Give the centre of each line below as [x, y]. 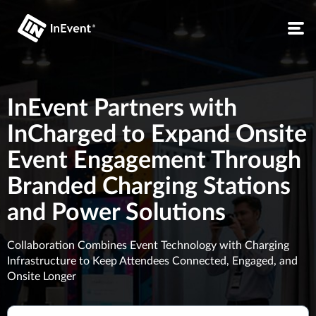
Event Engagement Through [154, 161]
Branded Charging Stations [149, 187]
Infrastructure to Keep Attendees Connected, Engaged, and [152, 261]
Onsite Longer [42, 276]
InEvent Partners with [122, 109]
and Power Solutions [116, 213]
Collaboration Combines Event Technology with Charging [148, 245]
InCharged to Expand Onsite [157, 135]
